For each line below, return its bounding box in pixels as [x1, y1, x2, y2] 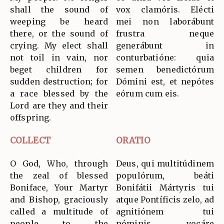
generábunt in [116, 40, 214, 50]
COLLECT [10, 134, 50, 146]
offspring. [10, 112, 51, 122]
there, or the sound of [10, 28, 108, 38]
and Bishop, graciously [10, 194, 108, 204]
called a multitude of [10, 206, 108, 216]
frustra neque [116, 28, 214, 38]
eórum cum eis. [116, 88, 179, 98]
